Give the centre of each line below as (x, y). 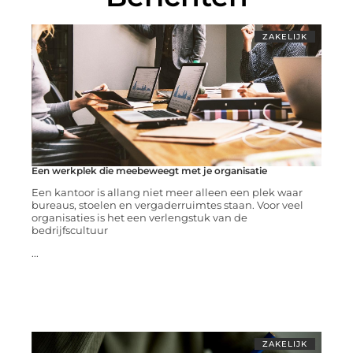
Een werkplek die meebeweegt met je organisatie (149, 171)
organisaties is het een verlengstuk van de (139, 218)
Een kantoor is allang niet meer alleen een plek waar (167, 193)
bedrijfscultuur (69, 230)
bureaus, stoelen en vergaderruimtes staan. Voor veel (167, 205)
